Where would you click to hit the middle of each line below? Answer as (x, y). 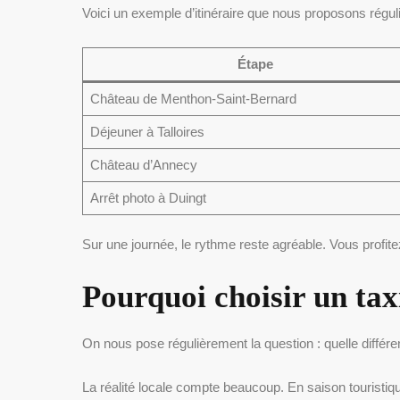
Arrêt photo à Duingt (148, 197)
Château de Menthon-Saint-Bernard (193, 98)
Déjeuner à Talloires (147, 131)
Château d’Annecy (143, 164)
